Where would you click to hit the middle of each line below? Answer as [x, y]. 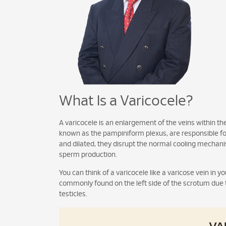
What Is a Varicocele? [126, 101]
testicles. [73, 194]
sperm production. [88, 155]
